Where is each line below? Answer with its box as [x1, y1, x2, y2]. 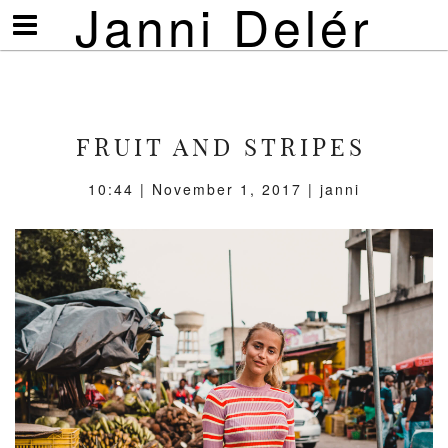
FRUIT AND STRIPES [75, 132, 366, 162]
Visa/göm [24, 10, 83, 30]
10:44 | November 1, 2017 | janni [88, 179, 360, 199]
